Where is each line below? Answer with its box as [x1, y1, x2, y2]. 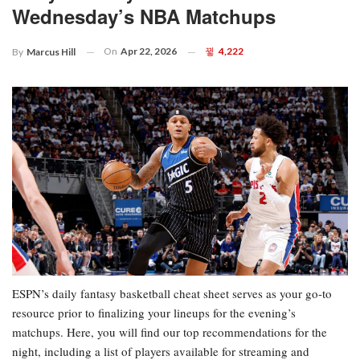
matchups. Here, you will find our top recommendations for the [12, 324, 327, 341]
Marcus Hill [27, 46, 76, 59]
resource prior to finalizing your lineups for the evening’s [12, 305, 296, 321]
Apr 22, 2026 [121, 45, 177, 58]
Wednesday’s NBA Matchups [12, 2, 276, 31]
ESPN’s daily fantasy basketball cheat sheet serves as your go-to [12, 285, 332, 302]
